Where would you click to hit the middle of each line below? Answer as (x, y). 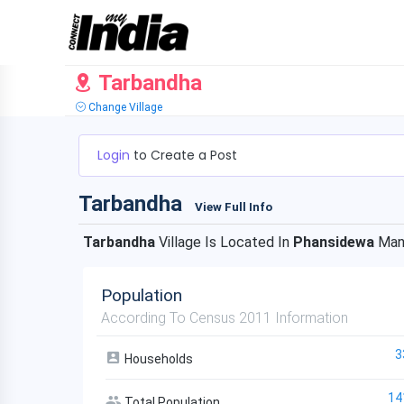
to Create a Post (185, 155)
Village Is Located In (224, 242)
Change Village (124, 107)
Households (157, 359)
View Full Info (234, 207)
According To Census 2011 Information (225, 318)
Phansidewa (334, 242)
